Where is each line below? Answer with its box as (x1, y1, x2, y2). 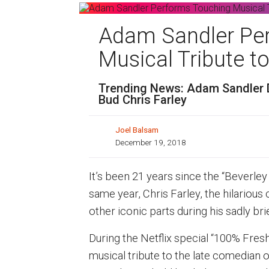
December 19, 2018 (115, 138, 186, 148)
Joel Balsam (115, 125, 159, 135)
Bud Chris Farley (98, 92, 187, 107)
